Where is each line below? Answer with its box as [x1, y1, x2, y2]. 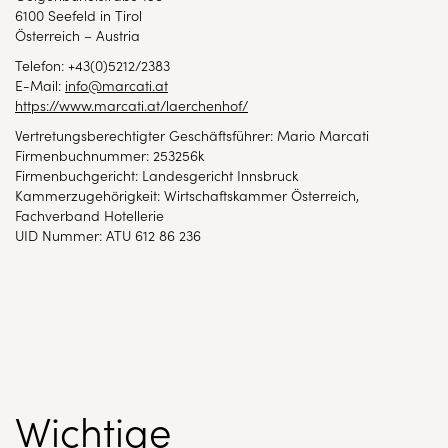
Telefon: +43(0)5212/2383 [15, 55, 170, 75]
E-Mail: [15, 75, 65, 95]
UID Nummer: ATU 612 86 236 [15, 225, 201, 245]
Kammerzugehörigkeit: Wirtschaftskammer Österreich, [15, 185, 359, 205]
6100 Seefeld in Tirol [15, 5, 142, 25]
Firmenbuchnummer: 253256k [15, 145, 204, 165]
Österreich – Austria [15, 25, 140, 45]
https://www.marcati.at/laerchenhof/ [15, 95, 248, 115]
